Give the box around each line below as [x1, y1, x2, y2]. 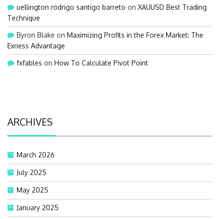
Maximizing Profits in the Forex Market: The [67, 30, 203, 39]
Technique [7, 13, 40, 22]
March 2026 [17, 150, 55, 159]
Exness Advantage [7, 41, 65, 50]
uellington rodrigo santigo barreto [17, 2, 126, 11]
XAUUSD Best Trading [138, 2, 207, 11]
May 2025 [17, 185, 48, 194]
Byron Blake [17, 30, 55, 39]
